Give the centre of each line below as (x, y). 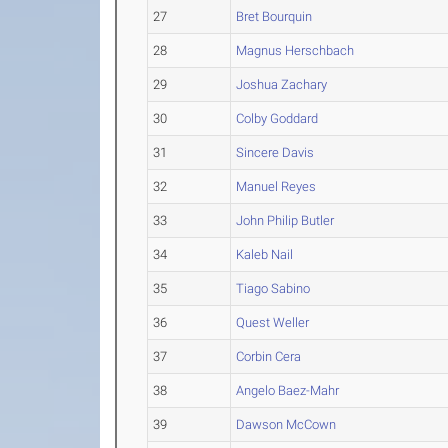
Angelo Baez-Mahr (288, 390)
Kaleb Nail (265, 254)
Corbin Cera (269, 356)
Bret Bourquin (274, 16)
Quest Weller (273, 322)
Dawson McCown (286, 424)
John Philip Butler (285, 220)
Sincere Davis (275, 152)
